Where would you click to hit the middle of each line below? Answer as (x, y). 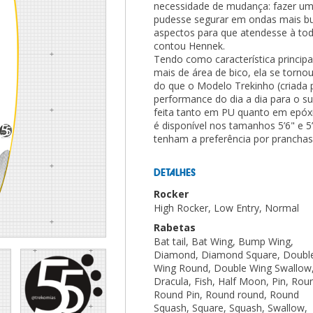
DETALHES (175, 172)
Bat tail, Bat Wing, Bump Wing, (224, 241)
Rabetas (175, 227)
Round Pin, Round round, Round (226, 294)
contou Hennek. (189, 46)
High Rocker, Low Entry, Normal (226, 208)
